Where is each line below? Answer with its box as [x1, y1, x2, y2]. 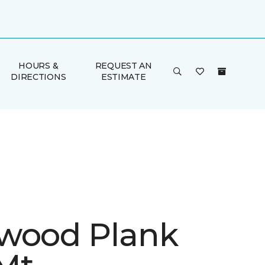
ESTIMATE [101, 72, 146, 82]
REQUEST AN [95, 60, 152, 71]
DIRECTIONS [11, 72, 66, 82]
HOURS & [18, 60, 59, 71]
